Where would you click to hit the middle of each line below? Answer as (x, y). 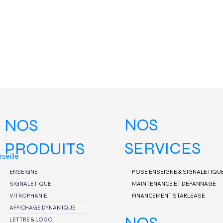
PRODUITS (45, 149)
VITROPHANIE (29, 196)
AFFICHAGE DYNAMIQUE (43, 208)
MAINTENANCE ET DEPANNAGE (174, 183)
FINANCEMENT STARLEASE (168, 195)
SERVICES (162, 149)
